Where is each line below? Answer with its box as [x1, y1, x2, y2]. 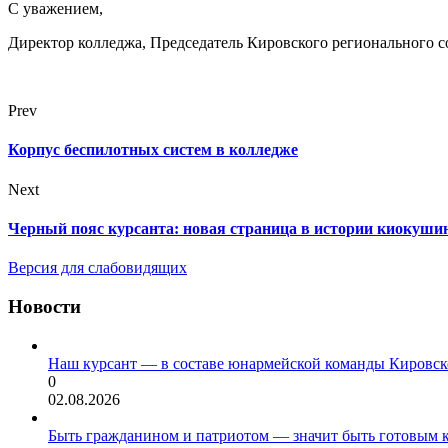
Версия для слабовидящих [8, 259, 187, 277]
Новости [8, 295, 81, 317]
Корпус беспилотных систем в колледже [8, 141, 298, 159]
